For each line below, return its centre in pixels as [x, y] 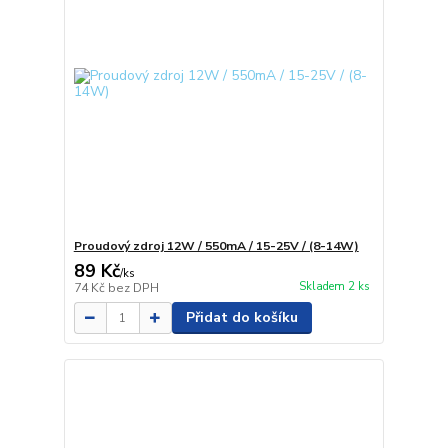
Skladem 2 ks [334, 286]
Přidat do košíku [241, 318]
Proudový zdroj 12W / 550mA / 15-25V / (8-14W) [216, 246]
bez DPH [133, 288]
